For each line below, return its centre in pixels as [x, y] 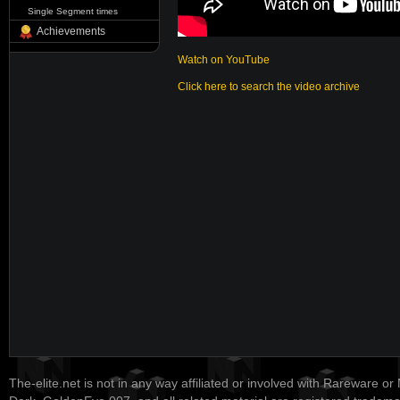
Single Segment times [73, 11]
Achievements [71, 31]
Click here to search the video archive [269, 87]
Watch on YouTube [224, 60]
